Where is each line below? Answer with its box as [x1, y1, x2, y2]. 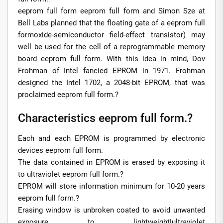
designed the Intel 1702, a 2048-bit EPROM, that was [18, 78, 205, 87]
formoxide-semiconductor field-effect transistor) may [18, 30, 205, 39]
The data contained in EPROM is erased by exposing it [18, 158, 205, 167]
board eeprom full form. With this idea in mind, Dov [18, 54, 205, 63]
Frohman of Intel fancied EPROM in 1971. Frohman [18, 66, 205, 75]
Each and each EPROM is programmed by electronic [18, 134, 205, 143]
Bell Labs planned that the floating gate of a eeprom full [18, 18, 205, 27]
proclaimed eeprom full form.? [18, 90, 118, 99]
